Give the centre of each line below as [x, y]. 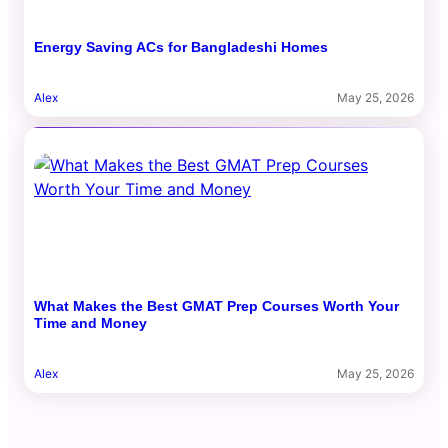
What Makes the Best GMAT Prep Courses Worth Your [216, 305]
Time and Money [90, 322]
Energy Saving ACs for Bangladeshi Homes [181, 46]
